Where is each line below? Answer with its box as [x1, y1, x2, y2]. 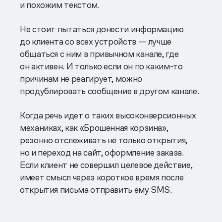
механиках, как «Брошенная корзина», [20, 121, 168, 133]
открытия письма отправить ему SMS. [20, 183, 172, 195]
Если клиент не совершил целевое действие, [20, 159, 193, 170]
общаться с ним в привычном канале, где [20, 48, 179, 59]
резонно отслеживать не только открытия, [20, 134, 187, 146]
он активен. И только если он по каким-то [20, 60, 183, 72]
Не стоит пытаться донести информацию [20, 23, 184, 35]
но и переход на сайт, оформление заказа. [20, 146, 184, 158]
